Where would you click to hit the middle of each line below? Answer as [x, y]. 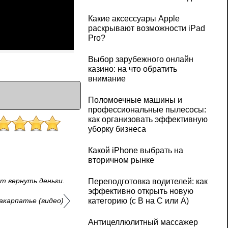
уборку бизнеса [117, 129]
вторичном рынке [121, 160]
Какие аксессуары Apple [134, 19]
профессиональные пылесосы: [147, 110]
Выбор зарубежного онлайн [140, 60]
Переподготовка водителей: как [148, 182]
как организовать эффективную [148, 120]
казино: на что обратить [132, 69]
